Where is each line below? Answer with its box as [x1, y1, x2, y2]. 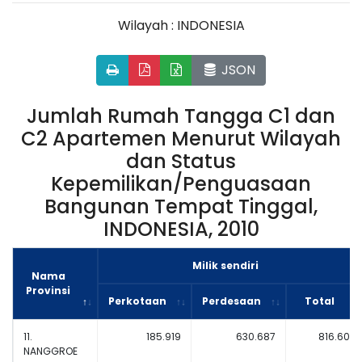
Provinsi [26, 284, 70, 297]
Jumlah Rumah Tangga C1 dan [27, 103, 335, 129]
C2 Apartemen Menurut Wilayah [21, 125, 341, 152]
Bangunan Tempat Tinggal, [44, 193, 318, 220]
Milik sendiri [192, 259, 259, 272]
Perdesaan [202, 294, 261, 308]
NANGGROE [23, 344, 78, 358]
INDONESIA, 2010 [103, 216, 259, 242]
